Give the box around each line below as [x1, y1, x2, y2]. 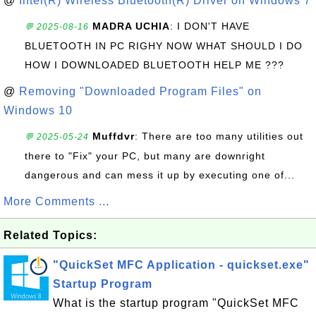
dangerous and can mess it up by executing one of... [25, 169, 295, 181]
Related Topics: [4, 229, 97, 241]
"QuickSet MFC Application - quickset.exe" [53, 259, 310, 271]
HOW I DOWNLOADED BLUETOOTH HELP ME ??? [25, 59, 284, 71]
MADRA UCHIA [92, 20, 170, 32]
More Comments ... [4, 195, 109, 207]
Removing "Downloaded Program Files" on [19, 85, 262, 97]
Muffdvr [92, 130, 135, 142]
